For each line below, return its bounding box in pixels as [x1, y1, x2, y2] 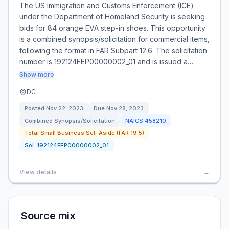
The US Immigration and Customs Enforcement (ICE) [19, 1, 194, 10]
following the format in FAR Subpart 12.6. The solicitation [19, 46, 207, 55]
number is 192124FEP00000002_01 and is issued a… [19, 57, 193, 66]
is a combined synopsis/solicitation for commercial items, [19, 35, 210, 43]
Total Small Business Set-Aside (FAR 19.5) [25, 129, 144, 136]
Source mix [21, 210, 76, 222]
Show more [19, 71, 54, 78]
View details [19, 168, 57, 176]
